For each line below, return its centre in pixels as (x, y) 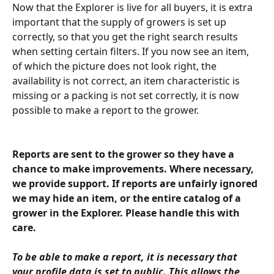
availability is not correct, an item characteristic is (127, 81)
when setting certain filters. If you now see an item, (132, 51)
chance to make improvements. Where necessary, (134, 169)
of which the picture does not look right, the (116, 66)
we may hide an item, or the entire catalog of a (128, 198)
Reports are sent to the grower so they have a (124, 154)
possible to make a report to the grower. (106, 110)
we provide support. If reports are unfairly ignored (136, 184)
